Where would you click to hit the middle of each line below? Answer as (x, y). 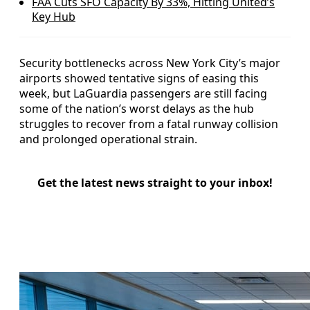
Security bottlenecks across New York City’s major (150, 63)
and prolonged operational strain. (108, 139)
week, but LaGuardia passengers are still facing (143, 93)
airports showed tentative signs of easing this (139, 78)
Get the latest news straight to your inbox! (155, 182)
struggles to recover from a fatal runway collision (149, 124)
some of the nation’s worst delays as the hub (137, 108)
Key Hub (54, 16)
